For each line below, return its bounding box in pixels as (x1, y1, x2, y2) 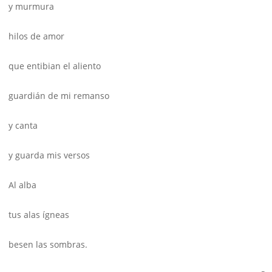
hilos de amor (8, 30, 64, 42)
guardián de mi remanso (8, 90, 109, 102)
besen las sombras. (8, 239, 87, 251)
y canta (8, 120, 38, 132)
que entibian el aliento (8, 60, 101, 72)
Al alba (8, 179, 36, 191)
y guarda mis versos (8, 149, 90, 161)
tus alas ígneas (8, 209, 69, 221)
